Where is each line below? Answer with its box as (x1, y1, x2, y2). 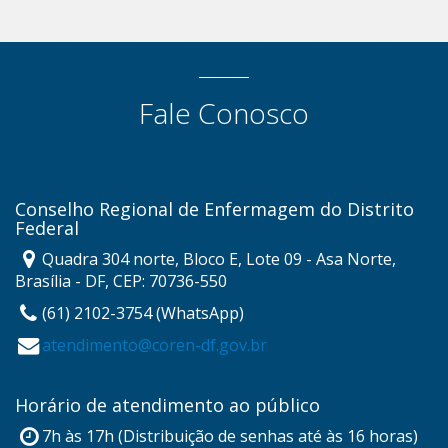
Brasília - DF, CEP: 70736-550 (15, 269, 227, 292)
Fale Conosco (139, 93, 309, 132)
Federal (15, 215, 79, 240)
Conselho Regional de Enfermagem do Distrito (15, 196, 414, 221)
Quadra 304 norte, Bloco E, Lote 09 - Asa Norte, (42, 247, 397, 270)
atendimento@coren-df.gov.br (42, 333, 268, 356)
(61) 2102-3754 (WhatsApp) (42, 301, 245, 324)
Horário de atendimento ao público (15, 392, 320, 417)
